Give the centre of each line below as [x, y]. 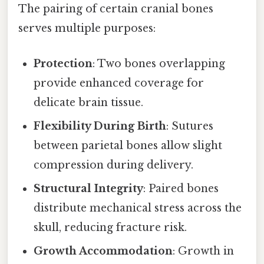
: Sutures [190, 126]
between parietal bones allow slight [128, 145]
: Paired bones [181, 188]
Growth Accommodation [103, 251]
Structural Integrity [89, 188]
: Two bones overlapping [159, 63]
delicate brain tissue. [89, 102]
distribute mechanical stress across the [138, 208]
